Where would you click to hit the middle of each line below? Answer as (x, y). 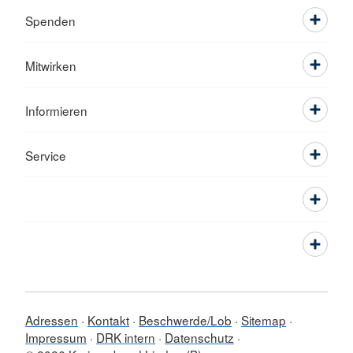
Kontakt (108, 320)
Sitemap (264, 320)
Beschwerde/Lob (185, 320)
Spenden (50, 20)
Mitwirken (51, 65)
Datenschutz (199, 337)
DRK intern (126, 337)
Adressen (52, 320)
